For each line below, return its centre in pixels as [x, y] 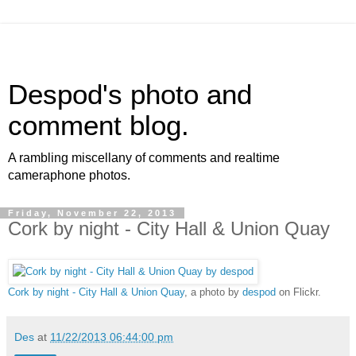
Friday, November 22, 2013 [92, 213]
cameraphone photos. [69, 175]
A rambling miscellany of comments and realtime [144, 158]
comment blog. [99, 126]
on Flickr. [298, 292]
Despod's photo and [130, 95]
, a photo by [213, 292]
